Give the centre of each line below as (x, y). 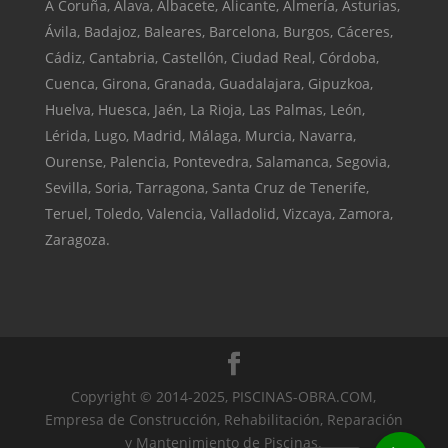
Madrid (157, 135)
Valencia (174, 213)
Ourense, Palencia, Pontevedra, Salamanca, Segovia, (217, 161)
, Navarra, (323, 135)
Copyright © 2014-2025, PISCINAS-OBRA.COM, (224, 396)
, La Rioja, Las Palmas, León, (273, 109)
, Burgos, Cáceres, (334, 31)
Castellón (192, 57)
